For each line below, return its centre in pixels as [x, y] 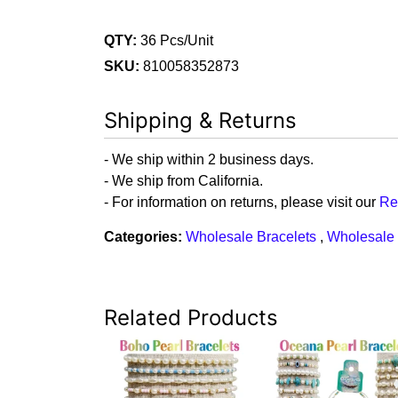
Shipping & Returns [200, 121]
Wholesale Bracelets [251, 237]
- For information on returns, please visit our [242, 203]
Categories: [143, 237]
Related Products [191, 318]
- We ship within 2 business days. [209, 160]
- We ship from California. [183, 181]
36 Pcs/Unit [175, 41]
